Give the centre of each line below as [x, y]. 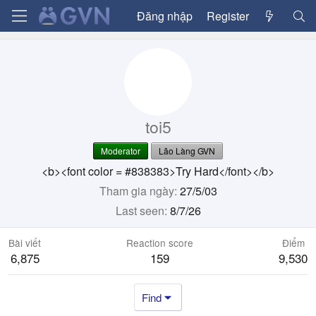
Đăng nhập [164, 16]
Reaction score [160, 243]
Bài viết [25, 243]
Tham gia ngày [136, 191]
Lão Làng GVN [187, 151]
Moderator [121, 151]
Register [227, 16]
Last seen [140, 211]
